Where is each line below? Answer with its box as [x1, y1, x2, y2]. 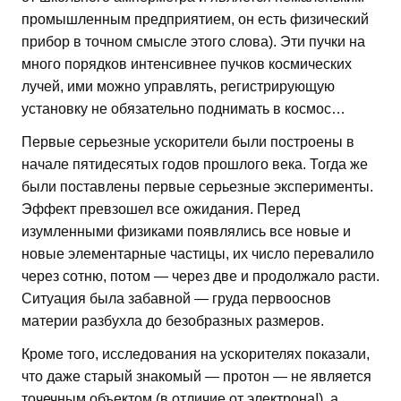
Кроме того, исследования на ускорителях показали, [21, 346, 370, 362]
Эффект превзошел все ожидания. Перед [21, 200, 300, 217]
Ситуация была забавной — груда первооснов [21, 290, 331, 306]
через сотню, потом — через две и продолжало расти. [21, 268, 380, 284]
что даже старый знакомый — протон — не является [21, 368, 371, 384]
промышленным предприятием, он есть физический [21, 11, 369, 27]
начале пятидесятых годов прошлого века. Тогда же [21, 156, 368, 172]
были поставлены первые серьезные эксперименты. [21, 178, 373, 194]
